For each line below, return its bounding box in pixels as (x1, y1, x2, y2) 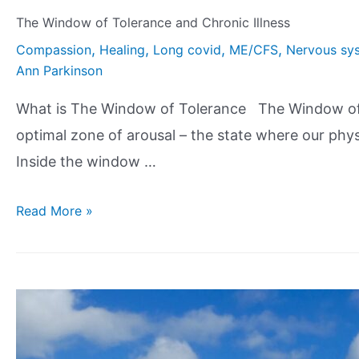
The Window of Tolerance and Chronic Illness (16, 14, 290, 30)
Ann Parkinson (16, 62, 103, 79)
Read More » (16, 203, 93, 220)
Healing (99, 41, 145, 58)
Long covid (153, 41, 221, 58)
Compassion (16, 41, 91, 58)
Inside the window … (16, 152, 156, 170)
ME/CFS (229, 41, 278, 58)
